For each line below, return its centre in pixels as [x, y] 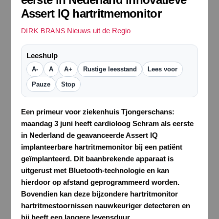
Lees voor [162, 69]
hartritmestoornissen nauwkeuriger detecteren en [105, 206]
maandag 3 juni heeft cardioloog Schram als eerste [107, 124]
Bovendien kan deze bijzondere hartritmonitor [99, 194]
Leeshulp [42, 56]
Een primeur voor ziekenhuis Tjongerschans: [98, 112]
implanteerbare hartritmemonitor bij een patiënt [101, 147]
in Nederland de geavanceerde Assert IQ [89, 135]
